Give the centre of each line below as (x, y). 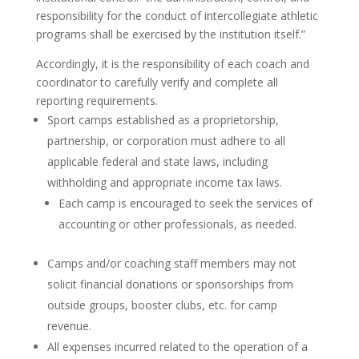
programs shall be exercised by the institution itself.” (170, 34)
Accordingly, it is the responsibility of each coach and (172, 64)
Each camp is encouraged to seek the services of (185, 203)
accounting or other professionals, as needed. (177, 224)
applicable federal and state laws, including (157, 161)
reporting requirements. (97, 101)
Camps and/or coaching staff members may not (171, 263)
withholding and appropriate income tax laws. (164, 182)
